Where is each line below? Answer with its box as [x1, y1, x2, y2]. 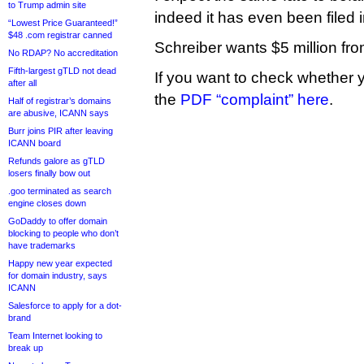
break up [8, 343, 43, 353]
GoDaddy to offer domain [8, 216, 107, 226]
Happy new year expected [8, 258, 112, 268]
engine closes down [8, 198, 86, 208]
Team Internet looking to [8, 331, 102, 340]
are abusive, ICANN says [8, 108, 109, 118]
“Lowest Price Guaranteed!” [8, 18, 118, 28]
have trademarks [8, 240, 76, 250]
